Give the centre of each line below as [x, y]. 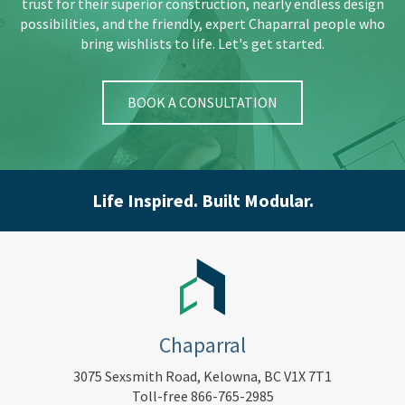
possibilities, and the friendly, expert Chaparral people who [202, 24]
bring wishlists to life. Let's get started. [202, 43]
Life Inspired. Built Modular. [202, 200]
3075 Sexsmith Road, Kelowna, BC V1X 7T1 [202, 377]
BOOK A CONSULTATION [202, 102]
